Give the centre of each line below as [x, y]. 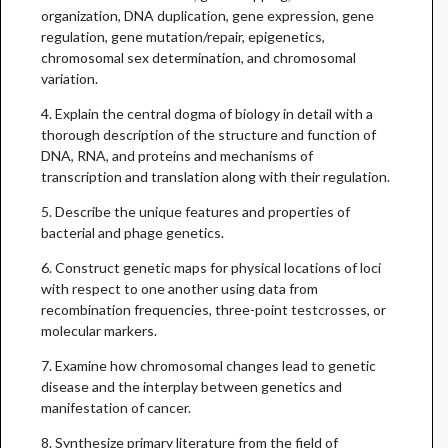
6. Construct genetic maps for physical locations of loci [211, 267]
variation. [69, 78]
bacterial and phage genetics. [132, 232]
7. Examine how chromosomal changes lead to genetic [208, 365]
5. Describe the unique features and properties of [195, 211]
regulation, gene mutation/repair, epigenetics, [183, 36]
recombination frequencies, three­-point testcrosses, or [213, 309]
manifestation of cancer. [116, 407]
